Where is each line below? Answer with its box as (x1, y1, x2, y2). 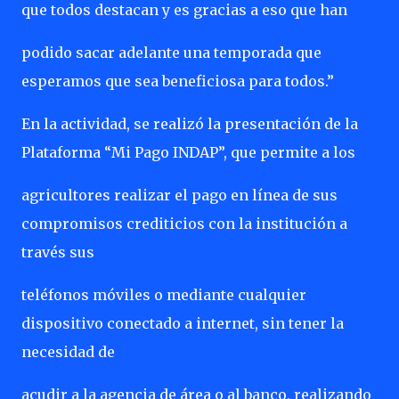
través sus (21, 243, 94, 261)
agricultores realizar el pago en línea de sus (21, 186, 338, 204)
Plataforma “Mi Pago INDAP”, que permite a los (21, 143, 355, 161)
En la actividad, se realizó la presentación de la (21, 115, 358, 133)
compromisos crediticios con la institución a (21, 215, 347, 232)
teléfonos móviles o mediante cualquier (21, 286, 306, 304)
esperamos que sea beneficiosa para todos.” (21, 72, 334, 90)
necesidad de (21, 343, 115, 361)
